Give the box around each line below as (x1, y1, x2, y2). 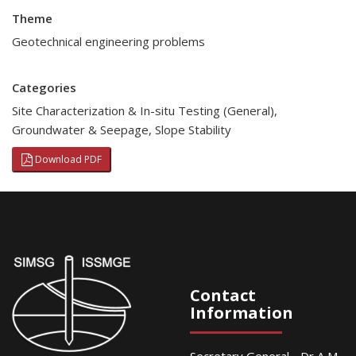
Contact (190, 284, 256, 306)
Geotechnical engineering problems (12, 33, 208, 49)
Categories (12, 79, 76, 95)
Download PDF (33, 153, 102, 166)
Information (190, 302, 293, 323)
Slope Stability (155, 122, 231, 137)
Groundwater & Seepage (12, 122, 149, 137)
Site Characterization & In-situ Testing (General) (12, 103, 274, 118)
